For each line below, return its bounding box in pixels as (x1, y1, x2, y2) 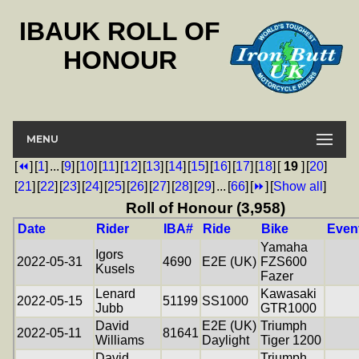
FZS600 (260, 254, 307, 268)
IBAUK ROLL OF (19, 17, 220, 46)
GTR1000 (260, 301, 317, 315)
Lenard (95, 286, 135, 301)
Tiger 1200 (260, 333, 321, 347)
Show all (273, 179, 323, 193)
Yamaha (260, 240, 308, 254)
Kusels (95, 261, 135, 276)
